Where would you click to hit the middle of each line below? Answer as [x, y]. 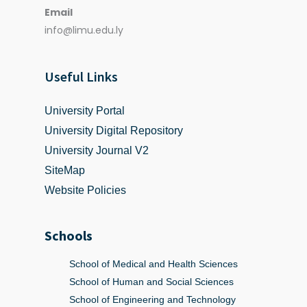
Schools [69, 236]
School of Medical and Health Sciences [153, 264]
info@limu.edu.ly [84, 30]
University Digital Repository [114, 131]
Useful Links [81, 77]
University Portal [85, 111]
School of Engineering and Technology [152, 300]
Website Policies [85, 191]
